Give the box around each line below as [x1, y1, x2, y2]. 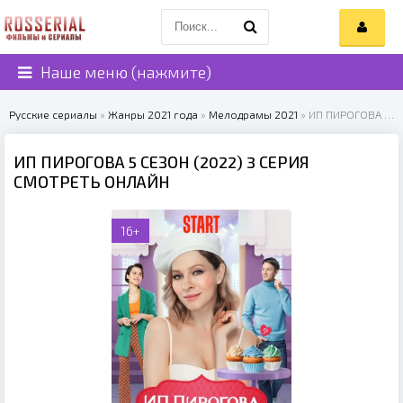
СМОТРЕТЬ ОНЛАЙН [13, 172, 170, 192]
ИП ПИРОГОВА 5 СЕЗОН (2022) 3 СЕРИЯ [13, 152, 309, 172]
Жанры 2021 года [108, 108, 198, 121]
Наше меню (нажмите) [40, 62, 211, 82]
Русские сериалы [9, 108, 97, 121]
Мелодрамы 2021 [209, 108, 298, 121]
